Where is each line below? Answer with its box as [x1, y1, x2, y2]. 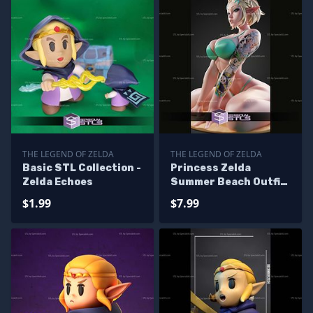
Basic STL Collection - [22, 162, 141, 174]
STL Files [170, 190, 220, 202]
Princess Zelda [170, 162, 251, 174]
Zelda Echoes [22, 176, 93, 188]
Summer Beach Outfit [170, 176, 286, 188]
